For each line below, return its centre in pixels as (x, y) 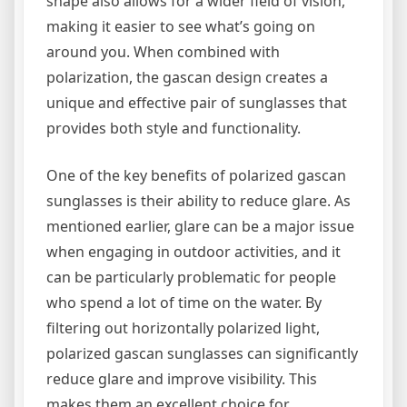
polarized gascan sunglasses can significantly (202, 353)
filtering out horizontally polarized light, (183, 328)
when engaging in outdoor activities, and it (194, 251)
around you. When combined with (163, 51)
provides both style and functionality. (174, 128)
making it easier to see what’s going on (181, 26)
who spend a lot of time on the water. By (184, 302)
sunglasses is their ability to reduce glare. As (199, 200)
